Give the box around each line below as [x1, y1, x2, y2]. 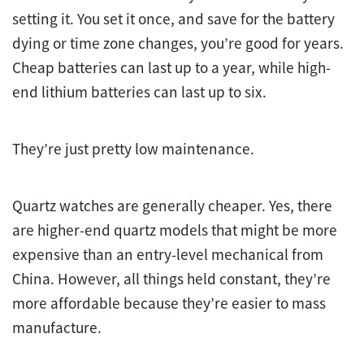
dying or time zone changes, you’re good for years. [12, 33, 344, 54]
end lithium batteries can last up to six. [12, 82, 266, 102]
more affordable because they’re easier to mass [12, 293, 326, 314]
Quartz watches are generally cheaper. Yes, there [12, 196, 332, 216]
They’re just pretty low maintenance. [12, 139, 254, 159]
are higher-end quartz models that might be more [12, 220, 337, 240]
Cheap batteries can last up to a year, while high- [12, 58, 331, 78]
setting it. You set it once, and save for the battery [12, 9, 335, 29]
